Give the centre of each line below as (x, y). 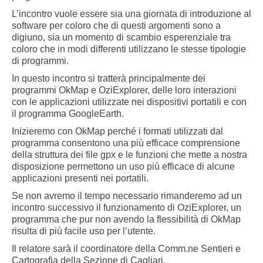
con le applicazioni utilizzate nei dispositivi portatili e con (129, 102)
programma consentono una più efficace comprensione (126, 143)
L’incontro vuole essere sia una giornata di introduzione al (131, 14)
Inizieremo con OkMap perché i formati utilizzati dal (117, 131)
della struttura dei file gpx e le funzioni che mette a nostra (129, 155)
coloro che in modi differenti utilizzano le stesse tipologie (129, 49)
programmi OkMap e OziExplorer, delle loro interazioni (124, 90)
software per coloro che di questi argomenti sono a (116, 26)
